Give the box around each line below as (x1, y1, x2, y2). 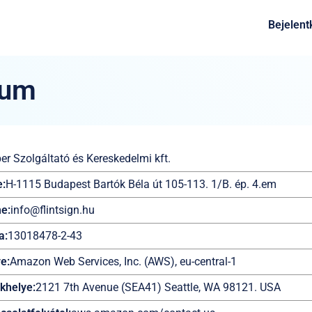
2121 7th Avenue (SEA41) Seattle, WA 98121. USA (36, 281, 281, 294)
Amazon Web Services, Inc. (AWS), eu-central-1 (10, 255, 237, 268)
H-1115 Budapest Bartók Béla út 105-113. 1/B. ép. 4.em (6, 178, 276, 191)
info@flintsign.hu (10, 203, 95, 217)
